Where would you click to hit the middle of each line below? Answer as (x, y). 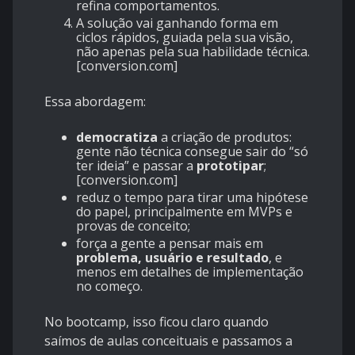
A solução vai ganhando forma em (177, 23)
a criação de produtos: (225, 137)
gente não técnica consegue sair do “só (192, 152)
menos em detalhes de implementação (190, 272)
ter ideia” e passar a (136, 166)
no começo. (109, 286)
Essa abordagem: (95, 102)
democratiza (117, 137)
